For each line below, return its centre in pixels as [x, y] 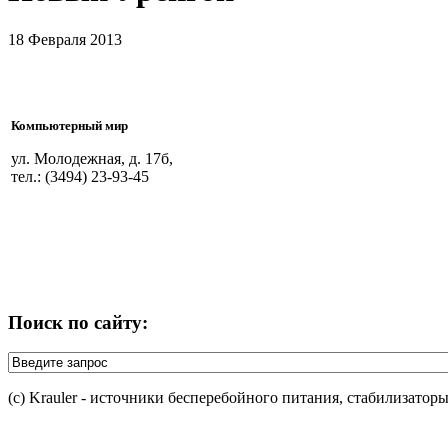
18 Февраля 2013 [65, 39]
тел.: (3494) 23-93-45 [80, 176]
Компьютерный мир [69, 125]
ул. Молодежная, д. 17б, [92, 158]
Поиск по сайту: [78, 322]
